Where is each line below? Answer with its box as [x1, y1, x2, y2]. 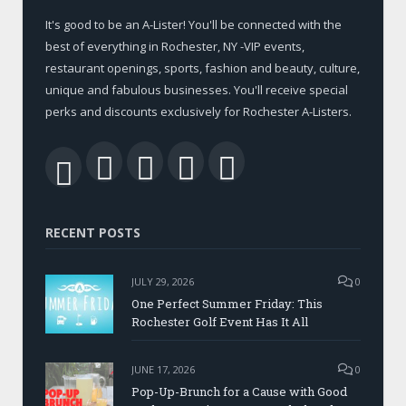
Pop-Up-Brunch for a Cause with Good [131, 382, 347, 400]
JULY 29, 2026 [131, 274, 194, 288]
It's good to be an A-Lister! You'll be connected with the [45, 15, 342, 33]
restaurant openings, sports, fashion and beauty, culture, [45, 59, 360, 76]
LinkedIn [194, 150, 314, 186]
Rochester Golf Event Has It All [131, 313, 308, 330]
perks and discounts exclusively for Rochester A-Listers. [45, 102, 352, 120]
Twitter [153, 150, 246, 186]
